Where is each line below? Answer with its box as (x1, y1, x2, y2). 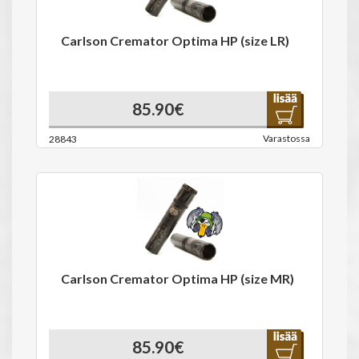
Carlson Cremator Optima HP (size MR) (61, 271, 294, 286)
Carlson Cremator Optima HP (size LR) (61, 33, 289, 48)
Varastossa (263, 132, 310, 144)
